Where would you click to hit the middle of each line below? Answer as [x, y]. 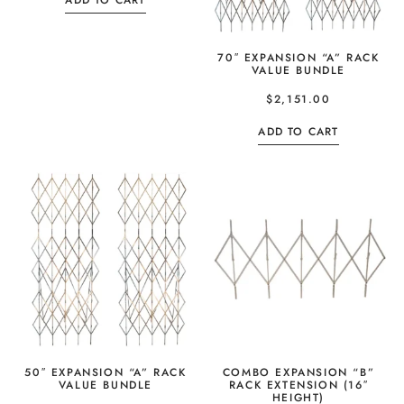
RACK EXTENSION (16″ [298, 386]
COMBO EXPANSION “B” [298, 373]
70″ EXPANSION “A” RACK [298, 58]
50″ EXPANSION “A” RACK [106, 373]
